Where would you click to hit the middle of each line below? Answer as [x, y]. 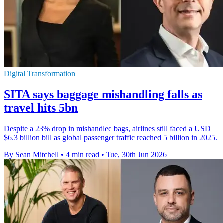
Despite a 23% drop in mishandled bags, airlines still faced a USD [107, 129]
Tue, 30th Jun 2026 [136, 155]
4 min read [82, 155]
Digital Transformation [40, 73]
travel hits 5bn [41, 108]
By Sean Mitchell [31, 155]
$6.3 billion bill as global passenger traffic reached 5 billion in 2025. [111, 138]
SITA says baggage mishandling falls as [103, 94]
